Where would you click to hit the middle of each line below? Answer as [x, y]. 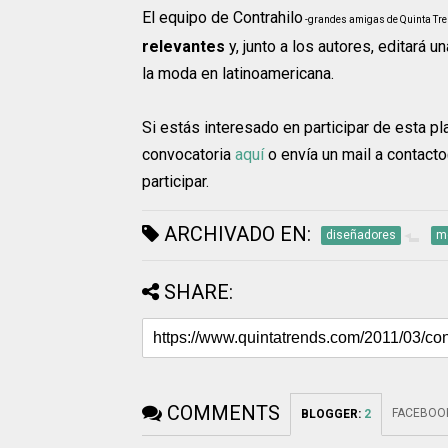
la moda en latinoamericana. [238, 74]
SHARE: [198, 292]
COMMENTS [223, 413]
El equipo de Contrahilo [222, 18]
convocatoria [188, 155]
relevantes [185, 47]
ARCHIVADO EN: [235, 234]
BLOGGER [329, 414]
